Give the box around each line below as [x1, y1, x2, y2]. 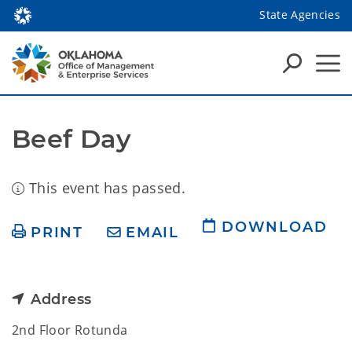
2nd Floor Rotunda [12, 321, 128, 339]
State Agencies [259, 6, 340, 22]
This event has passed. [24, 178, 186, 197]
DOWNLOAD [222, 218, 328, 236]
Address [31, 291, 92, 308]
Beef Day [12, 123, 132, 154]
